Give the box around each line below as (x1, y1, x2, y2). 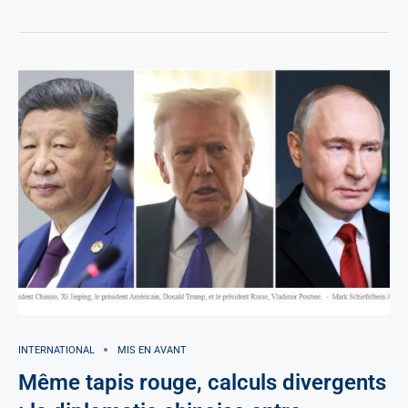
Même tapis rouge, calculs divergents (18, 369, 386, 395)
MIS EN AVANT (117, 343, 187, 356)
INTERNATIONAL (18, 343, 95, 356)
